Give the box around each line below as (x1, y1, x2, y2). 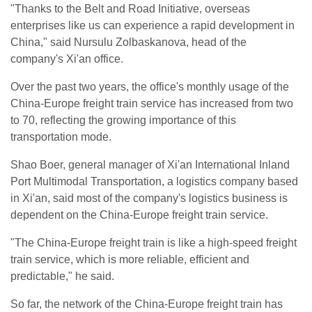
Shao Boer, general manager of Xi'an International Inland (10, 158, 290, 171)
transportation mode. (10, 130, 111, 143)
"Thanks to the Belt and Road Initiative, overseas (10, 2, 250, 15)
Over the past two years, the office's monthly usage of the (10, 80, 289, 93)
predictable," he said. (10, 270, 114, 282)
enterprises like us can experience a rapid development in (10, 19, 295, 31)
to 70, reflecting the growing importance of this (10, 114, 236, 126)
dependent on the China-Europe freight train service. (10, 208, 268, 221)
